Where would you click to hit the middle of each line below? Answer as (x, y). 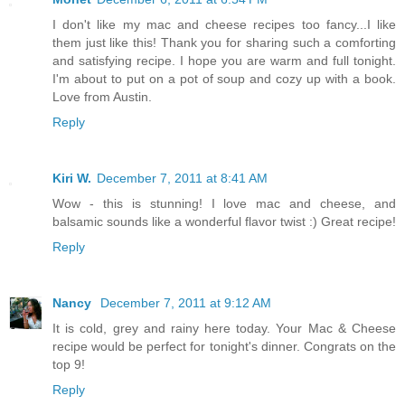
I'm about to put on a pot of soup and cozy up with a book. (224, 79)
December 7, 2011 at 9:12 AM (186, 303)
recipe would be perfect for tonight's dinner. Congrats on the (224, 347)
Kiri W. (72, 179)
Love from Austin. (102, 97)
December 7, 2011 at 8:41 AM (182, 179)
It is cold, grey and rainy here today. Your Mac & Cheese (224, 329)
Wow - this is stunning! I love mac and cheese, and (224, 204)
